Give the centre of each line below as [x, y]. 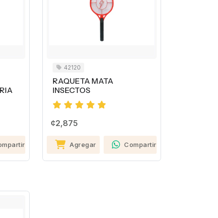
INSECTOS [71, 91]
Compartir [140, 145]
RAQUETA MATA [83, 81]
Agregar [83, 145]
